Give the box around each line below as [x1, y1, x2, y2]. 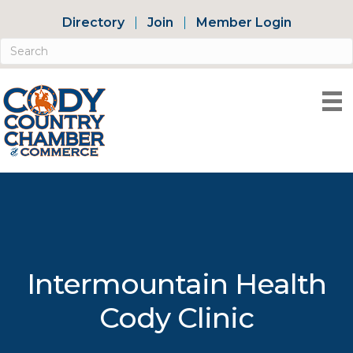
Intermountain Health [27, 266, 326, 301]
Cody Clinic [99, 300, 254, 335]
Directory [61, 15, 124, 30]
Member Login [195, 15, 292, 30]
